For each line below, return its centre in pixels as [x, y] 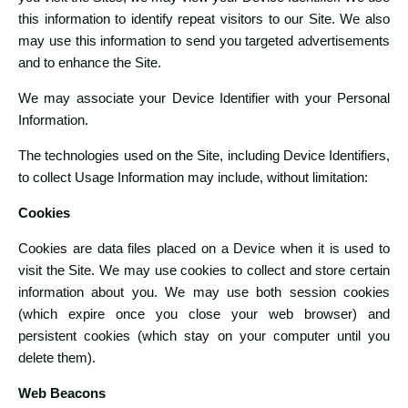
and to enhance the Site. [90, 63]
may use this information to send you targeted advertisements [204, 41]
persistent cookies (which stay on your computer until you [204, 336]
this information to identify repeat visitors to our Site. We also [204, 19]
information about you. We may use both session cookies [204, 292]
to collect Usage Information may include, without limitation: [193, 178]
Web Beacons [62, 393]
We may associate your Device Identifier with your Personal [204, 98]
